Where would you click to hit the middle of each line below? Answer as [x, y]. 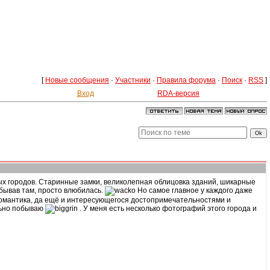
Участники [133, 80]
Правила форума [186, 80]
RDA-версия [178, 93]
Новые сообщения [77, 80]
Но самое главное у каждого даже [194, 191]
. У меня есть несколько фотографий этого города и [167, 209]
